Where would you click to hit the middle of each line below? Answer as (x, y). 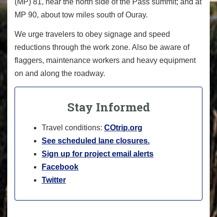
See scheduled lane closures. (96, 140)
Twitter (54, 180)
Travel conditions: (73, 127)
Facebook (60, 167)
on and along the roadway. (60, 74)
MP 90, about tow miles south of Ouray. (81, 15)
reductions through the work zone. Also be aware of (102, 47)
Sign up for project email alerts (98, 154)
